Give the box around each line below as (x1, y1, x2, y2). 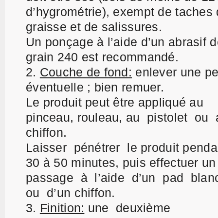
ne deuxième (94, 201, 174, 215)
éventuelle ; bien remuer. (26, 80, 164, 94)
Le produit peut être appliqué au (26, 95, 203, 109)
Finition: (39, 201, 85, 215)
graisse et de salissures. (26, 20, 162, 34)
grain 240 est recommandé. (26, 50, 179, 64)
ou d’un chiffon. (26, 186, 115, 200)
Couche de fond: (39, 65, 132, 79)
